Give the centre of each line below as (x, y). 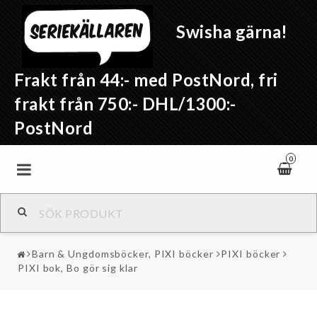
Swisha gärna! (230, 32)
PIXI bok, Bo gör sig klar (78, 268)
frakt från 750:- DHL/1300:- (127, 104)
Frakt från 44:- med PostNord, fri (146, 80)
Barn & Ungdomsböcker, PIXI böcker (122, 254)
